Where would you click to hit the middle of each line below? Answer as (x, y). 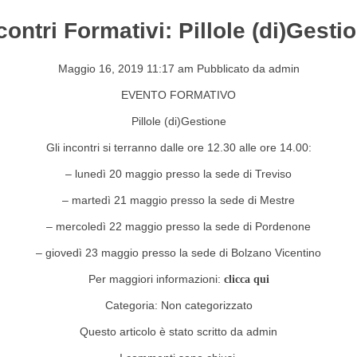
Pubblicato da (232, 68)
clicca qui (246, 279)
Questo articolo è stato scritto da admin (178, 331)
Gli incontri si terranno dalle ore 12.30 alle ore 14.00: (178, 147)
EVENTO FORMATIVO (178, 94)
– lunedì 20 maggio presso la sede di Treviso (178, 173)
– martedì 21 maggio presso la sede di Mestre (178, 200)
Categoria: (133, 305)
